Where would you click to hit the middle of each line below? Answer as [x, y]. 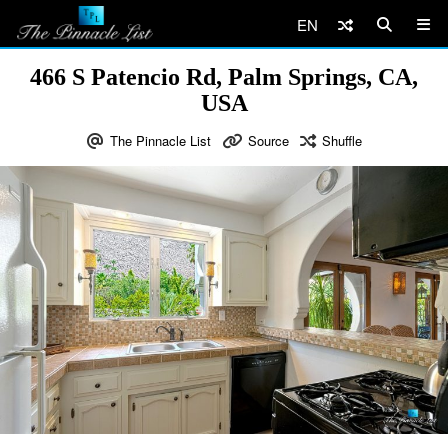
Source [268, 140]
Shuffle [341, 140]
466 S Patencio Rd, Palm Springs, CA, [224, 77]
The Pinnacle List [160, 140]
